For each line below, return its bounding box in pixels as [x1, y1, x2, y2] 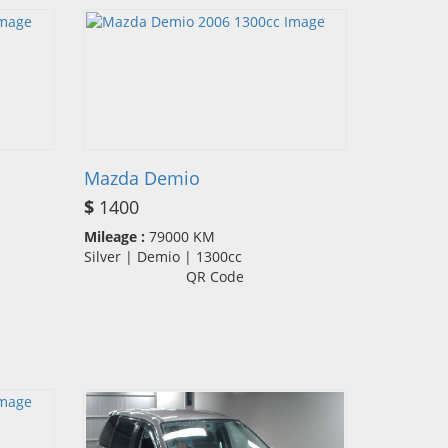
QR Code [185, 267, 244, 287]
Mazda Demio [83, 166, 200, 191]
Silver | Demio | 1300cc [83, 247, 254, 267]
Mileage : [83, 227, 145, 247]
